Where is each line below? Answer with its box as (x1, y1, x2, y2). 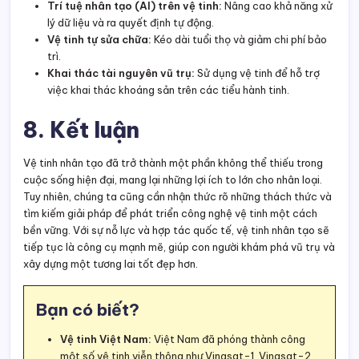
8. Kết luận (23, 116, 139, 144)
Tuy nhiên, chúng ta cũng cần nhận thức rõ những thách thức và (23, 190, 332, 204)
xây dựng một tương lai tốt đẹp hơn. (23, 257, 198, 271)
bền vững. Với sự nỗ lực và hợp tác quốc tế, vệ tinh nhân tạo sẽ (23, 224, 329, 237)
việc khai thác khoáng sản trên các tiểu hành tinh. (47, 83, 289, 97)
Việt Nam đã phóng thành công (151, 333, 305, 346)
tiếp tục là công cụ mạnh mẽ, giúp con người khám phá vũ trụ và (23, 240, 335, 254)
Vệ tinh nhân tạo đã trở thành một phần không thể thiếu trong (23, 156, 323, 170)
